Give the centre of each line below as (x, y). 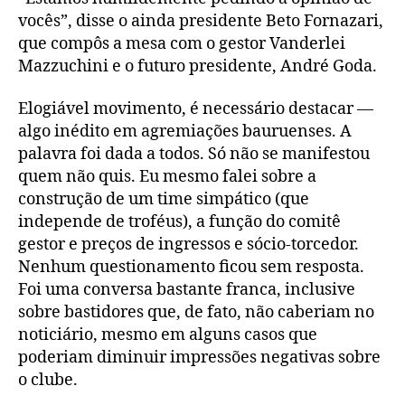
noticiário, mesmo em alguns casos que (168, 335)
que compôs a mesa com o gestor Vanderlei (182, 43)
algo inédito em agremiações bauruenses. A (185, 132)
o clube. (48, 381)
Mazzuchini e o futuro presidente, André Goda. (198, 66)
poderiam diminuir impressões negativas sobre (199, 358)
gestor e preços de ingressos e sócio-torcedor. (188, 245)
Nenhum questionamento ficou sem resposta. (191, 268)
